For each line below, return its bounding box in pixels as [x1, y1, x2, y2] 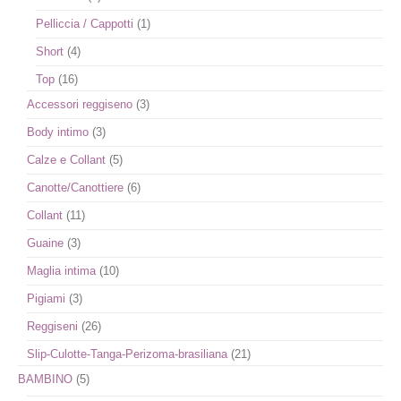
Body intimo [27, 125, 89, 139]
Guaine [27, 236, 64, 250]
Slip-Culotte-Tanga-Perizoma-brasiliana [27, 347, 227, 361]
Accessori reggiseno [27, 98, 132, 111]
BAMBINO [18, 372, 73, 386]
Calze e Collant [27, 153, 106, 166]
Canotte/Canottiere [27, 181, 124, 194]
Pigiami [27, 292, 65, 305]
